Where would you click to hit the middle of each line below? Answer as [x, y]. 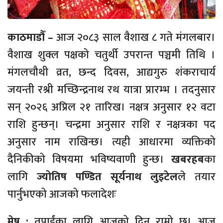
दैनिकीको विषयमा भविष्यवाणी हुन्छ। [86, 159]
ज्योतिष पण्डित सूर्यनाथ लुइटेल [107, 177]
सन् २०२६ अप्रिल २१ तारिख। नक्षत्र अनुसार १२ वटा [111, 107]
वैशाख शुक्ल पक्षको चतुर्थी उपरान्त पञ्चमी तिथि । [111, 55]
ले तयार [197, 177]
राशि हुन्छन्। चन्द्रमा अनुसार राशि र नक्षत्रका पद [111, 124]
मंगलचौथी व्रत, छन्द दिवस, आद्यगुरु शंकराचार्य [111, 72]
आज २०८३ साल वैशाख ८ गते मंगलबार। [136, 37]
